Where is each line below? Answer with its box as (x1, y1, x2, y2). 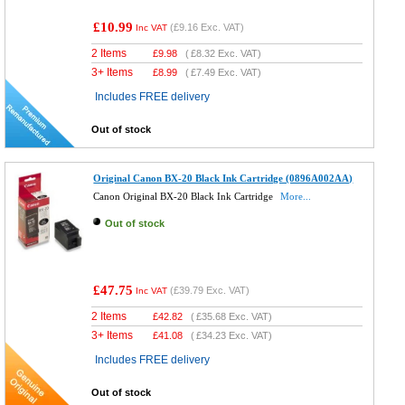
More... (280, 191, 312, 202)
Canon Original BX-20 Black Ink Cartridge (93, 191, 277, 202)
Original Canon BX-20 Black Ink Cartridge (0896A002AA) (93, 173, 353, 184)
